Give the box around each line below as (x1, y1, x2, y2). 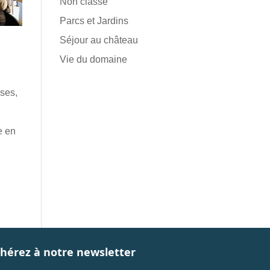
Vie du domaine (59, 54, 127, 64)
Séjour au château (59, 35, 138, 45)
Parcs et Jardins (59, 16, 128, 26)
